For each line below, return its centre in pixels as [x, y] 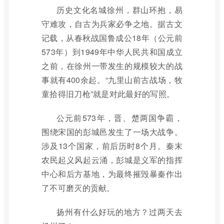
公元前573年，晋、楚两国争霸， [119, 118]
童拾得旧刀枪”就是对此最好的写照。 [108, 94]
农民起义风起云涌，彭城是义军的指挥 [112, 160]
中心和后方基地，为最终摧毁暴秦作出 [112, 174]
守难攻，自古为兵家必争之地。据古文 [112, 24]
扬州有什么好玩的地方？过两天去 [119, 212]
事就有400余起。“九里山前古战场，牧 [112, 80]
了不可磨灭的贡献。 [78, 188]
